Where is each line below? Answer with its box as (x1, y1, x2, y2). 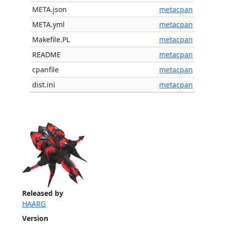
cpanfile (32, 65, 59, 74)
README (32, 50, 61, 59)
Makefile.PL (32, 35, 70, 44)
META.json (32, 5, 67, 14)
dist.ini (32, 80, 55, 89)
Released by (22, 188, 63, 198)
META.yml (32, 20, 65, 29)
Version (22, 213, 48, 223)
